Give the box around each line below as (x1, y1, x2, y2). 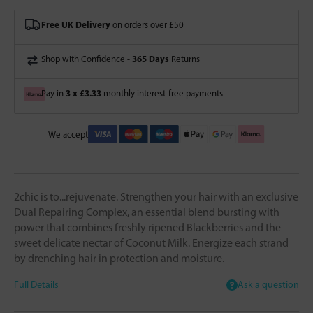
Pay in (41, 88, 66, 99)
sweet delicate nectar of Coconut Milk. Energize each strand (14, 235, 289, 249)
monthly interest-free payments (101, 88, 223, 99)
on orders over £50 (110, 20, 184, 31)
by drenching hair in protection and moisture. (14, 251, 224, 265)
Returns (169, 54, 200, 65)
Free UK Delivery (41, 19, 110, 31)
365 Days (132, 53, 169, 65)
